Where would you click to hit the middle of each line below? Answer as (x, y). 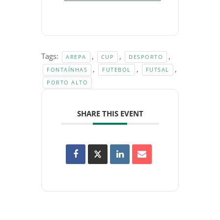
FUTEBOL (117, 70)
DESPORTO (146, 57)
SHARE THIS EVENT (110, 114)
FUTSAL (157, 70)
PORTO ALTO (67, 82)
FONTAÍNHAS (67, 70)
